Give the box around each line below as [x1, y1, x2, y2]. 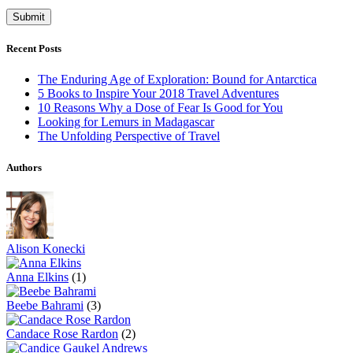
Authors [6, 161, 42, 173]
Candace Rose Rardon [6, 326, 118, 340]
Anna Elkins [6, 269, 69, 284]
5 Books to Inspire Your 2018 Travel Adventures [38, 87, 279, 101]
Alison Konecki [6, 241, 85, 255]
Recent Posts [6, 43, 61, 55]
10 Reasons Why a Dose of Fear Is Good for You [38, 101, 283, 115]
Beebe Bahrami [6, 298, 84, 312]
